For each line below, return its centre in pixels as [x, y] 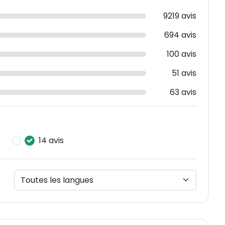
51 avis [184, 73]
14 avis [51, 141]
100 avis [182, 54]
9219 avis [180, 16]
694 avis [180, 35]
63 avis [183, 92]
